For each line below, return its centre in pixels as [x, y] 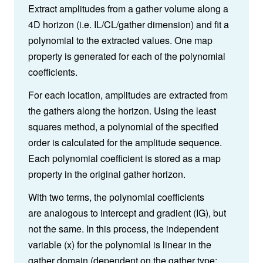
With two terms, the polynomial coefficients [116, 197]
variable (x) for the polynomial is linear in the [120, 245]
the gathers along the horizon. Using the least [122, 111]
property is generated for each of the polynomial [127, 56]
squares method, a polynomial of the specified [123, 127]
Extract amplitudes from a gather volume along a [128, 9]
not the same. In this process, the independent [123, 229]
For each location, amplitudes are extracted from [128, 95]
